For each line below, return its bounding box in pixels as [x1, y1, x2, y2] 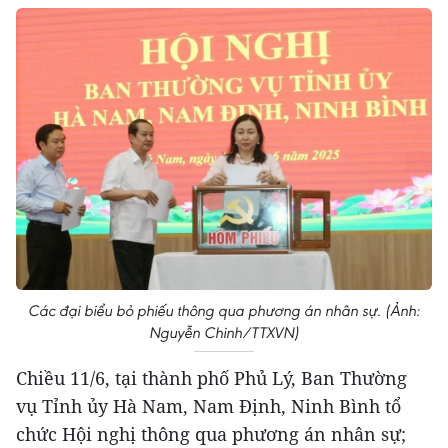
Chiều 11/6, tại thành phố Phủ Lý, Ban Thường [16, 366, 407, 391]
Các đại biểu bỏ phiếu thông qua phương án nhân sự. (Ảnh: [28, 301, 420, 321]
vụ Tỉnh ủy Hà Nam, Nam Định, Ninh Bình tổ [16, 394, 401, 419]
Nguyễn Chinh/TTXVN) [149, 323, 299, 343]
